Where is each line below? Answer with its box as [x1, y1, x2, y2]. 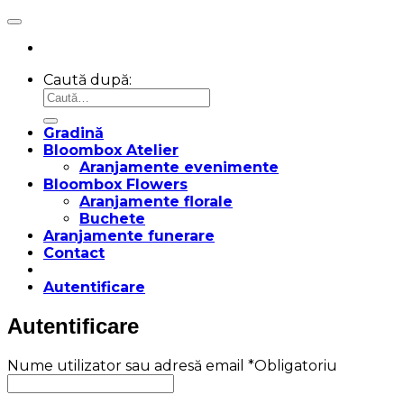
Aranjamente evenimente [79, 159, 279, 177]
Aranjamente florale [79, 193, 233, 211]
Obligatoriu [254, 357, 337, 375]
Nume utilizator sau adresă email [7, 357, 248, 375]
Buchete [79, 210, 145, 228]
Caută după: [43, 71, 132, 89]
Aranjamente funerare [43, 227, 215, 245]
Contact [43, 244, 105, 262]
